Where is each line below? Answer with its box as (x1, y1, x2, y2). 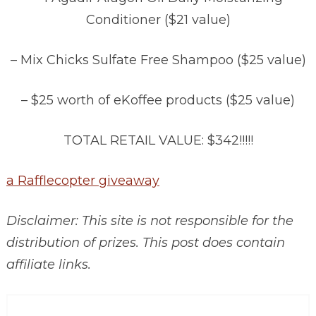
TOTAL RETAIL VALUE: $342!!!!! (63, 133, 253, 149)
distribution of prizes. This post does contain (6, 235, 285, 251)
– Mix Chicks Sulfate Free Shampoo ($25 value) (10, 52, 306, 68)
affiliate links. (6, 257, 91, 273)
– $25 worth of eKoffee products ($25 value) (21, 92, 295, 109)
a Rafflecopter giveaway (6, 173, 159, 189)
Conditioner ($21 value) (85, 12, 231, 28)
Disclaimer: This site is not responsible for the (6, 213, 293, 229)
